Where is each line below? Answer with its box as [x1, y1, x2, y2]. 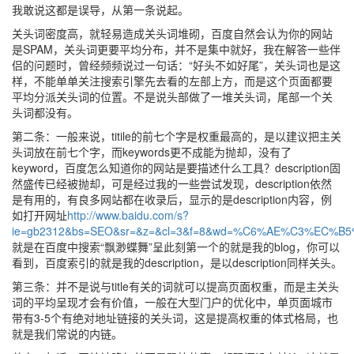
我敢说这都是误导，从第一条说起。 [12, 2, 189, 17]
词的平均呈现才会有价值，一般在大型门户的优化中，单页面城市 [12, 294, 333, 310]
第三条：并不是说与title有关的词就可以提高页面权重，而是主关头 [12, 278, 339, 294]
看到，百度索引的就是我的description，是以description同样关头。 [12, 254, 342, 270]
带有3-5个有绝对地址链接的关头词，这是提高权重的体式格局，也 [12, 310, 338, 326]
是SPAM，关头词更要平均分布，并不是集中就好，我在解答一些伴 [12, 41, 341, 57]
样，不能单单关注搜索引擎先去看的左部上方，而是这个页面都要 [12, 73, 333, 88]
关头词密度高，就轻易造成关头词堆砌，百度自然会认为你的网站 [12, 25, 333, 41]
